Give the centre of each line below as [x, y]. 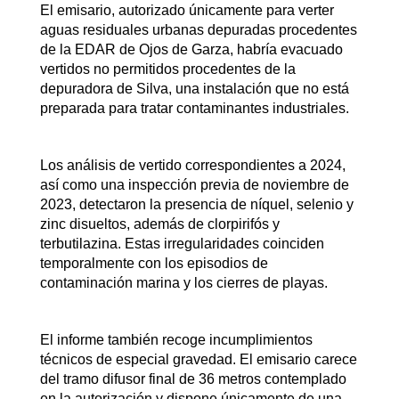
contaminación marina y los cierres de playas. [183, 282]
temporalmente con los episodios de [154, 263]
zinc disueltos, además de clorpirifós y [159, 224]
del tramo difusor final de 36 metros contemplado [193, 379]
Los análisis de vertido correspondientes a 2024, [192, 165]
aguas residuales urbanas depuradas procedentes [198, 29]
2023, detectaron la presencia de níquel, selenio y [196, 204]
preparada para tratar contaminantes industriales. [194, 108]
